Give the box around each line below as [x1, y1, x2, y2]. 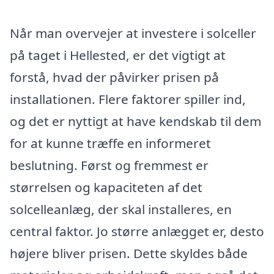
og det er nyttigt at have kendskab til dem [10, 112, 261, 130]
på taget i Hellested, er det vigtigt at [10, 46, 226, 64]
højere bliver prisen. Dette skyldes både [10, 244, 248, 262]
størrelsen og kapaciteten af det [10, 178, 202, 196]
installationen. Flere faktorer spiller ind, [10, 90, 246, 108]
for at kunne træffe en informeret [10, 134, 211, 152]
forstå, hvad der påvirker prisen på [10, 68, 219, 86]
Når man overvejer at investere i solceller [10, 24, 256, 42]
